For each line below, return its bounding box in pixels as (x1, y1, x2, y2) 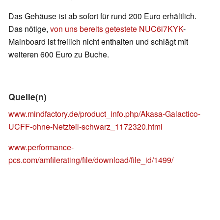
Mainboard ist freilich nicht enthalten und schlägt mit (8, 36, 188, 48)
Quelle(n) (8, 90, 47, 103)
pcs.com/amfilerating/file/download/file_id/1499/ (8, 154, 173, 166)
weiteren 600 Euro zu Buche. (8, 49, 111, 60)
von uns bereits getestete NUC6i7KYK (50, 23, 183, 35)
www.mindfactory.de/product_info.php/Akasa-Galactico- (8, 108, 200, 120)
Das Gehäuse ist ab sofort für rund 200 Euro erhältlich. (8, 10, 196, 22)
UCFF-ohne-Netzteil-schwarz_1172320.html (8, 121, 163, 133)
